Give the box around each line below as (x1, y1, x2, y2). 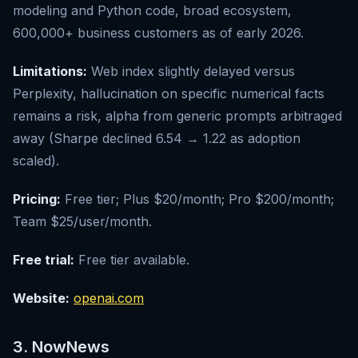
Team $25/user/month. (13, 213, 152, 230)
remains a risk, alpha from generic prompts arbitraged (13, 108, 342, 125)
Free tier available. (74, 252, 189, 268)
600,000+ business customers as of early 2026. (13, 25, 304, 42)
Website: (13, 290, 70, 307)
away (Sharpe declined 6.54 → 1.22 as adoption (13, 130, 300, 147)
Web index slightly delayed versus (87, 63, 295, 80)
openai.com (74, 290, 144, 307)
